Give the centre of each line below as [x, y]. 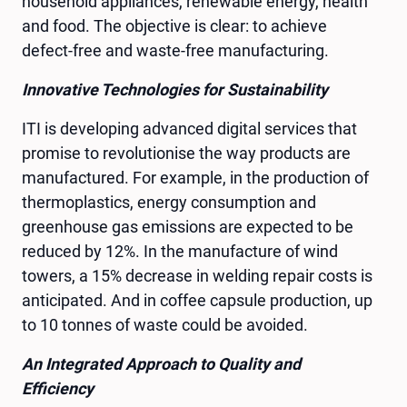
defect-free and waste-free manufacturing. [177, 50]
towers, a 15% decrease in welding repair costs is [197, 275]
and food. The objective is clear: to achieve [174, 25]
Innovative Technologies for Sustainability [175, 89]
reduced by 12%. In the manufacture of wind [180, 251]
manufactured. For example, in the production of [195, 177]
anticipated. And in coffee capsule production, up [197, 300]
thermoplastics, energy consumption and [169, 202]
